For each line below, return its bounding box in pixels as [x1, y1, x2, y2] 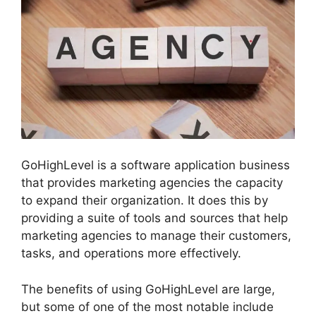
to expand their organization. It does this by [21, 193, 268, 208]
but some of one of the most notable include [21, 299, 274, 314]
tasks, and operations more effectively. [21, 246, 241, 261]
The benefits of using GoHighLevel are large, [21, 281, 275, 296]
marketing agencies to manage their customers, [21, 229, 291, 243]
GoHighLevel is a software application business [21, 158, 290, 173]
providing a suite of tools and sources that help [21, 211, 288, 226]
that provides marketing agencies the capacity [21, 176, 283, 190]
